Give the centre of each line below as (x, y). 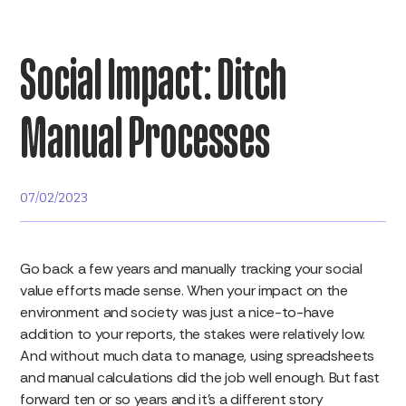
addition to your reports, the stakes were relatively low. (193, 333)
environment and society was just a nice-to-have (177, 312)
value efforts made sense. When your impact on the (184, 290)
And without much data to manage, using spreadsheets (198, 355)
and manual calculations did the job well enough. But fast (200, 377)
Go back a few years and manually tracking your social (191, 268)
